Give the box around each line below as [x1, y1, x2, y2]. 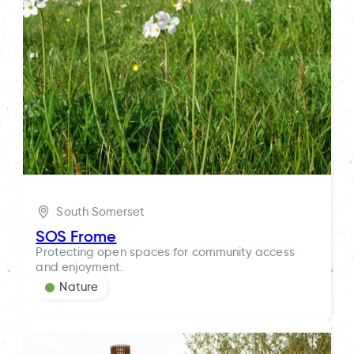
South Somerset [56, 204, 145, 219]
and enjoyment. [36, 260, 124, 275]
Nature [59, 280, 98, 295]
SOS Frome [36, 227, 117, 247]
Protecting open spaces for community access [36, 245, 295, 260]
